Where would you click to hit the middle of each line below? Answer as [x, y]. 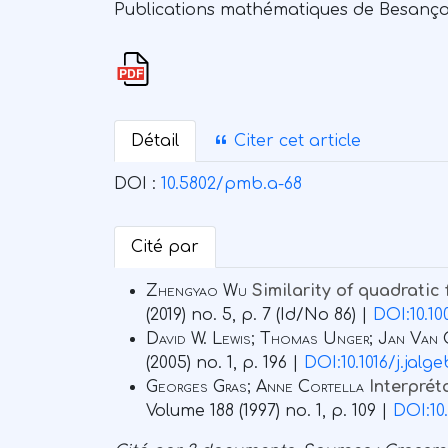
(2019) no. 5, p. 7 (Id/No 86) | [259, 315]
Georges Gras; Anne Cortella [255, 387]
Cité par [165, 247]
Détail [155, 141]
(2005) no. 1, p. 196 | [225, 363]
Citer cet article [295, 141]
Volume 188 [190, 411]
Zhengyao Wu [196, 291]
